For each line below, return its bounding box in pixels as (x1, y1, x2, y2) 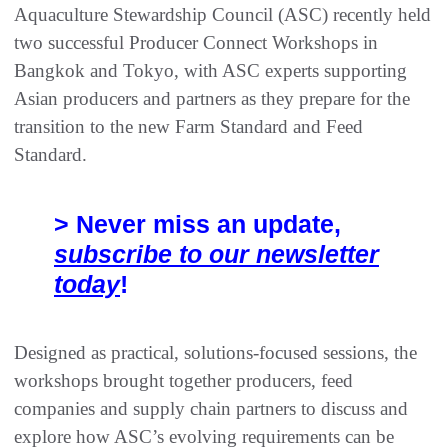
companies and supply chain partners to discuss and (14, 398, 408, 420)
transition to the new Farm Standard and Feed (14, 116, 363, 138)
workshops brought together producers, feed (14, 370, 353, 392)
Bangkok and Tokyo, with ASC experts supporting (14, 60, 407, 82)
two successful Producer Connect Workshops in (14, 32, 378, 54)
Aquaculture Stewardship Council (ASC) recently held (14, 4, 431, 26)
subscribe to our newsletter (54, 240, 379, 269)
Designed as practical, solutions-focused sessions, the (14, 342, 417, 364)
